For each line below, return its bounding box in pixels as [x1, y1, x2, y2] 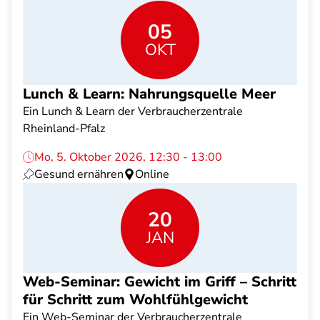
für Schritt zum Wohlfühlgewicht [23, 290, 248, 309]
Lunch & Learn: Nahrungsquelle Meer [23, 84, 276, 104]
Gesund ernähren [34, 166, 124, 182]
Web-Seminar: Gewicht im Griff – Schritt [23, 272, 296, 291]
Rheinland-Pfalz [23, 121, 105, 136]
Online [135, 166, 169, 182]
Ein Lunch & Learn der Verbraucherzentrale [23, 104, 243, 119]
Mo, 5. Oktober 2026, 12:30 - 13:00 [34, 149, 222, 165]
